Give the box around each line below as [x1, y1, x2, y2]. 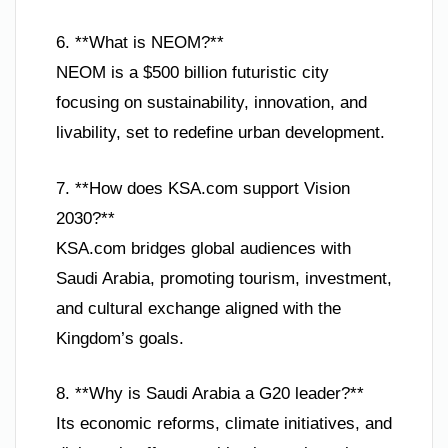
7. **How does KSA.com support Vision [56, 178, 350, 198]
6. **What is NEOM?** [56, 33, 224, 53]
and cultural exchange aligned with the [56, 298, 341, 318]
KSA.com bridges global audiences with [56, 238, 351, 258]
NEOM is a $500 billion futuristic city [56, 63, 329, 83]
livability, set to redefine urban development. [56, 123, 385, 143]
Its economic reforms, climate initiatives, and [56, 414, 392, 434]
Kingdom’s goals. [56, 328, 184, 348]
